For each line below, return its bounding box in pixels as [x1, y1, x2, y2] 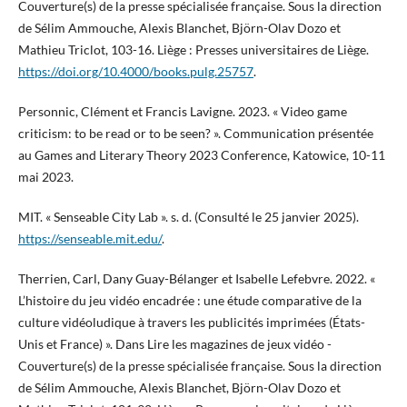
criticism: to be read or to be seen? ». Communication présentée [17, 124, 373, 141]
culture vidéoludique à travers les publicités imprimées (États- [17, 313, 365, 330]
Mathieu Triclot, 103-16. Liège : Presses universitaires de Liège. [17, 41, 369, 57]
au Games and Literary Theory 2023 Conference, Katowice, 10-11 [17, 146, 385, 163]
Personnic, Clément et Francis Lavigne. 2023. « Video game [17, 103, 347, 119]
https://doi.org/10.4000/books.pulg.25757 [17, 63, 253, 79]
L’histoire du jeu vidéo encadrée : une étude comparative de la [17, 292, 362, 308]
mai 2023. [17, 168, 74, 184]
